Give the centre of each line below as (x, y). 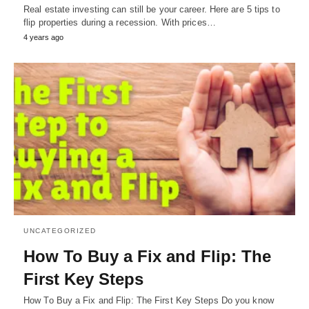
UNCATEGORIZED (60, 231)
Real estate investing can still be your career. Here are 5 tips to (152, 9)
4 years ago (43, 37)
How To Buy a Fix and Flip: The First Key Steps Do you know (149, 301)
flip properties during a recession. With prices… (120, 22)
